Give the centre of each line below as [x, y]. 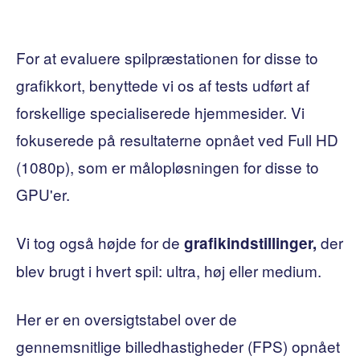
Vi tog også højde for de [100, 242]
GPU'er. [43, 194]
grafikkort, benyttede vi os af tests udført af [163, 84]
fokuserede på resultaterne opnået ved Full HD [177, 139]
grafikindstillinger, [252, 243]
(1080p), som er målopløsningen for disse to [168, 166]
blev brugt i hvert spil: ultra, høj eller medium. [169, 270]
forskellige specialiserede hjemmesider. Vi [160, 112]
